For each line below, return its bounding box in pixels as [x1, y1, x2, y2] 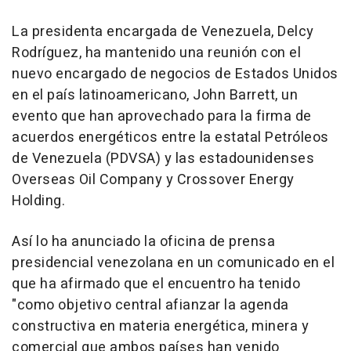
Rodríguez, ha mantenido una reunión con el [12, 42, 301, 64]
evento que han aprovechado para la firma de [12, 106, 312, 128]
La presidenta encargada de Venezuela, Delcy [12, 21, 314, 43]
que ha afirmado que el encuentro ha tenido [12, 273, 300, 295]
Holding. [12, 190, 65, 212]
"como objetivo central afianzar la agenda [12, 295, 289, 317]
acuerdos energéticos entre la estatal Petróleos [12, 127, 329, 149]
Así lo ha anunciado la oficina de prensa [12, 231, 275, 253]
